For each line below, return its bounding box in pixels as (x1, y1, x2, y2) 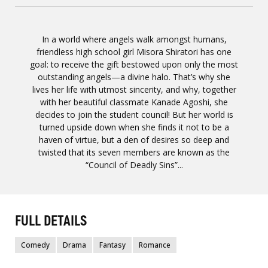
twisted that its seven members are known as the (38, 146, 230, 158)
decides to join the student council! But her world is (35, 108, 233, 120)
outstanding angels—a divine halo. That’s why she (38, 71, 230, 83)
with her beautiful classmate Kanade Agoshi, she (40, 96, 228, 108)
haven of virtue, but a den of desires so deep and (39, 133, 229, 145)
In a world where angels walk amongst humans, (41, 33, 227, 45)
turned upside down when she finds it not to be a (39, 121, 229, 133)
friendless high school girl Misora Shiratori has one (36, 45, 232, 57)
